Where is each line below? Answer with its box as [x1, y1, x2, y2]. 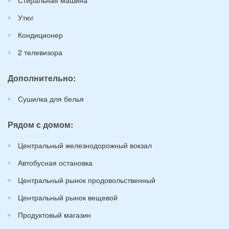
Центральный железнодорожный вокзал [18, 140, 152, 150]
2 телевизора [18, 47, 62, 57]
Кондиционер [18, 29, 63, 40]
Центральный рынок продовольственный [18, 174, 155, 185]
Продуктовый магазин [18, 209, 91, 220]
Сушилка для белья [18, 93, 84, 104]
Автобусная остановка [18, 157, 93, 168]
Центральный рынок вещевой [18, 192, 118, 202]
